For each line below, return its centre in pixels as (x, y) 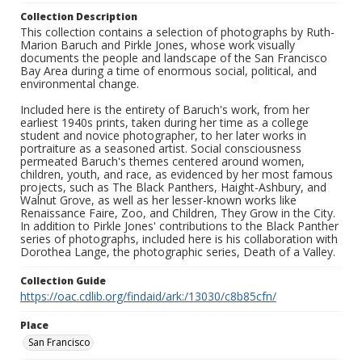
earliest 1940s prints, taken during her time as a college (164, 123)
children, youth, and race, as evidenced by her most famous (177, 175)
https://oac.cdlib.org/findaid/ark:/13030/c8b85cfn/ (148, 297)
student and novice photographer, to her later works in (163, 136)
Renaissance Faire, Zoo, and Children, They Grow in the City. (178, 213)
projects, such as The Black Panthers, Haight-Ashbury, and (173, 187)
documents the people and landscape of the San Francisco (174, 58)
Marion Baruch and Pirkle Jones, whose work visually (158, 45)
